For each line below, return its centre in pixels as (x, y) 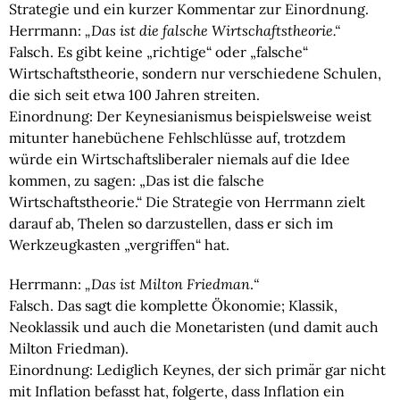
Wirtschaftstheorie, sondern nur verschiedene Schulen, (195, 73)
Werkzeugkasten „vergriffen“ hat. (119, 244)
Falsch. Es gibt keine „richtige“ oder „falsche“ (158, 51)
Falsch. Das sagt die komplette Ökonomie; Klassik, (173, 305)
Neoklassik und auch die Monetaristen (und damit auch (194, 326)
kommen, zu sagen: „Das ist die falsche (137, 180)
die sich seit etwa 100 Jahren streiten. (134, 94)
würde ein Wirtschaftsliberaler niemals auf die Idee (179, 158)
